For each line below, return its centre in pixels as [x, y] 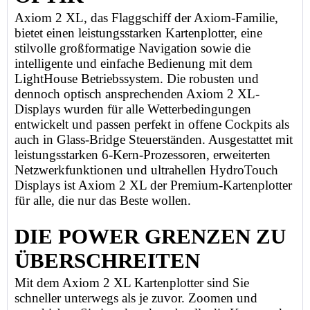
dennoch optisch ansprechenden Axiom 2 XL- [137, 94]
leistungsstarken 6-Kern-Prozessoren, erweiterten [143, 155]
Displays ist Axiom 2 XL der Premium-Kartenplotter [153, 185]
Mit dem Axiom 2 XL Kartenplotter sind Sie [132, 283]
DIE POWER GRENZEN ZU [150, 237]
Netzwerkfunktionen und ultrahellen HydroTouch [146, 170]
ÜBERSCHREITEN [107, 261]
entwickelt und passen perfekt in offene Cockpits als [152, 124]
